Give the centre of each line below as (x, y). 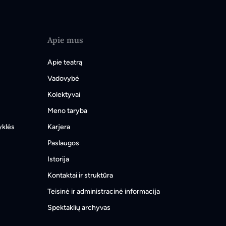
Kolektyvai (64, 95)
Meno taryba (67, 111)
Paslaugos (63, 143)
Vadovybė (63, 78)
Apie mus (65, 40)
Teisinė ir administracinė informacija (104, 191)
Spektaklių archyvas (79, 208)
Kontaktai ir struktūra (80, 175)
